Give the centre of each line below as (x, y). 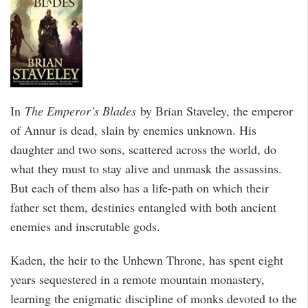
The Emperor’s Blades (78, 111)
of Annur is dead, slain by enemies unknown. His (133, 130)
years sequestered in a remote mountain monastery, (137, 279)
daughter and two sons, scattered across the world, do (143, 150)
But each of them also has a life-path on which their (140, 188)
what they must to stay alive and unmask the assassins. (146, 169)
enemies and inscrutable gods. (85, 227)
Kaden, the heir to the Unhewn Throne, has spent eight (147, 260)
